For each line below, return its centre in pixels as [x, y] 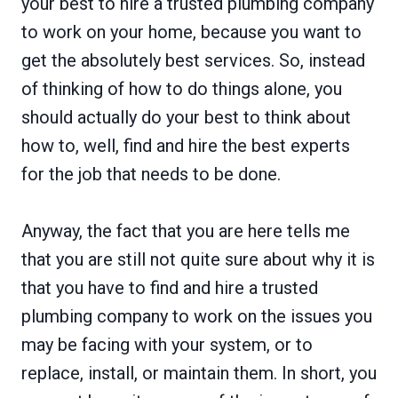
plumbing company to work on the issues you [197, 316]
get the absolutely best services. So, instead [193, 60]
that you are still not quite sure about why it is [198, 259]
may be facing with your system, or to [167, 344]
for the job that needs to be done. [151, 174]
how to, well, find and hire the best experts [186, 145]
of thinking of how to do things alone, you [182, 88]
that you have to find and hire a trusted [170, 287]
